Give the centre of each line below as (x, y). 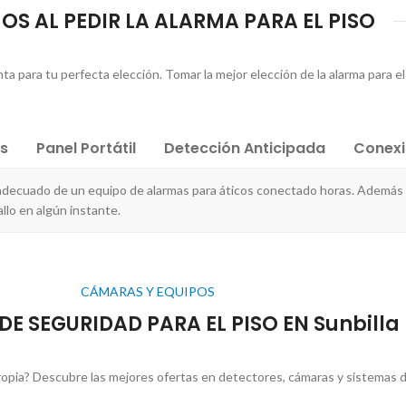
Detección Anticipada (245, 148)
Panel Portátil (86, 148)
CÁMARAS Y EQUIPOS (148, 291)
